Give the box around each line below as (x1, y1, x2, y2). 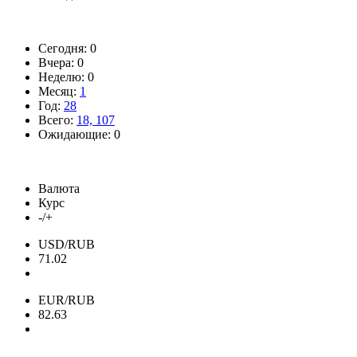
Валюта (38, 181, 80, 195)
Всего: (38, 112, 76, 127)
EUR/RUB (38, 292, 95, 307)
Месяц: (38, 84, 80, 98)
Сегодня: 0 (38, 41, 96, 55)
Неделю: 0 (38, 69, 94, 84)
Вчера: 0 (38, 55, 84, 69)
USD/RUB (38, 237, 95, 251)
